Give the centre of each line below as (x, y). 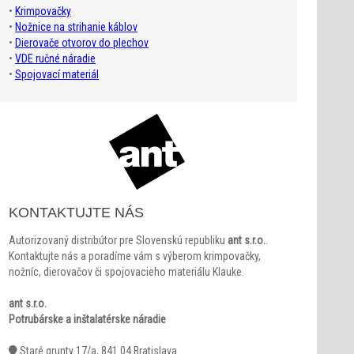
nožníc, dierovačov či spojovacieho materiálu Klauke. (126, 271)
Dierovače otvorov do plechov (82, 42)
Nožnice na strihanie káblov (76, 26)
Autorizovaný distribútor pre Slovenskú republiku (118, 240)
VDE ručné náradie (55, 58)
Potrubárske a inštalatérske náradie (87, 319)
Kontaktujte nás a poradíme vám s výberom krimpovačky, (135, 256)
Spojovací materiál (57, 74)
